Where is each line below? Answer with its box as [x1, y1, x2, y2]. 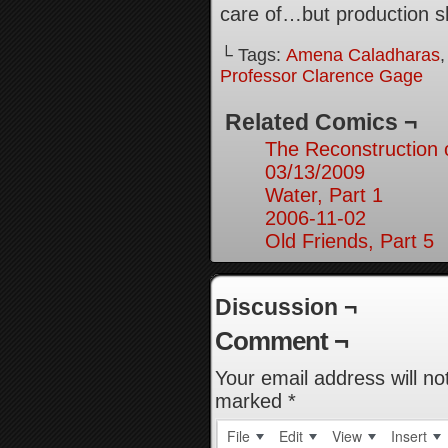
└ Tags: [220, 45, 286, 65]
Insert [391, 426, 427, 446]
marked [215, 390, 288, 412]
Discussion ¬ [215, 294, 357, 320]
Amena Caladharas [286, 45, 440, 65]
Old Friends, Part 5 [265, 230, 434, 252]
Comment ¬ [215, 326, 348, 356]
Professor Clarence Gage [220, 66, 423, 86]
